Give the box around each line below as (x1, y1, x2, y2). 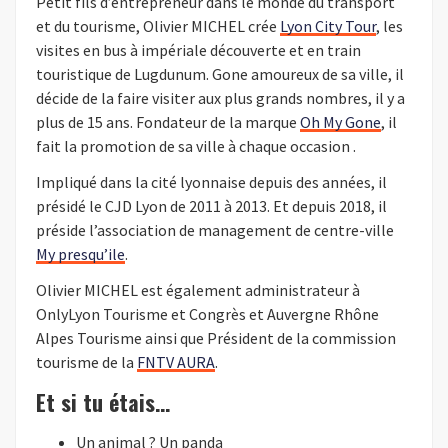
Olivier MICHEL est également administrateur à (36, 280, 360, 301)
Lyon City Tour (280, 16, 376, 37)
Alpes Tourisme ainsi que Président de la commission (36, 328, 396, 349)
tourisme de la (36, 352, 137, 373)
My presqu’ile (36, 244, 125, 265)
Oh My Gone (300, 112, 381, 133)
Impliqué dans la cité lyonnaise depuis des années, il (36, 172, 387, 193)
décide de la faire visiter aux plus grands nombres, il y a (36, 88, 405, 109)
